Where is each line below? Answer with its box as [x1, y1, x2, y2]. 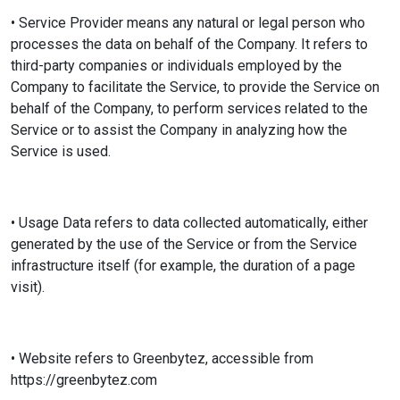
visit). [11, 279, 45, 296]
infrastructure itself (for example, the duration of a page [11, 257, 355, 274]
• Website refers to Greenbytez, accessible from [11, 350, 313, 367]
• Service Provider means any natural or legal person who [11, 14, 365, 31]
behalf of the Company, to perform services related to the [11, 100, 368, 117]
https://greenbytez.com [11, 371, 157, 388]
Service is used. [11, 143, 111, 160]
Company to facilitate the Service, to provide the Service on [11, 79, 379, 96]
